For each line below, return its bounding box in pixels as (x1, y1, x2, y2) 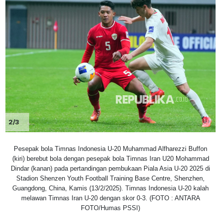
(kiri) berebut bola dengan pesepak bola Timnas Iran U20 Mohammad (12, 155, 209, 163)
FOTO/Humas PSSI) (81, 204, 140, 212)
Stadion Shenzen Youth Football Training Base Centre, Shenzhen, (16, 175, 205, 183)
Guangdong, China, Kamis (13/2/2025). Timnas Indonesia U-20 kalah (12, 184, 209, 192)
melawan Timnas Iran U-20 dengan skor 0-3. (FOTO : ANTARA (21, 194, 200, 202)
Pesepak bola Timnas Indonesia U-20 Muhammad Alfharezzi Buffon (14, 145, 207, 153)
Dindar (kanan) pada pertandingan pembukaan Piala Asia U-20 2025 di (11, 165, 210, 173)
